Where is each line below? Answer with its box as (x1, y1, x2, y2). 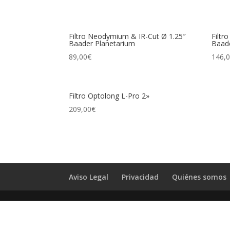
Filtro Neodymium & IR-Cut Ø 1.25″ (69, 31, 186, 41)
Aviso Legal (69, 171, 109, 182)
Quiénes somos (172, 171, 227, 182)
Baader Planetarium (69, 38, 136, 48)
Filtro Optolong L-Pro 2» (69, 90, 150, 101)
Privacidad (122, 171, 159, 182)
